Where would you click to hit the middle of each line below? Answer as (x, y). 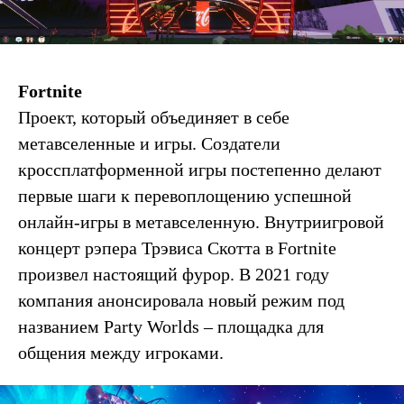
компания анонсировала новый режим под (181, 301)
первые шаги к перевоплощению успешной (185, 196)
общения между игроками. (121, 353)
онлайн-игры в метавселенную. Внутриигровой (201, 222)
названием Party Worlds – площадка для (171, 327)
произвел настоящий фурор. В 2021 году (174, 275)
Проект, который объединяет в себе (154, 118)
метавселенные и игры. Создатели (149, 144)
